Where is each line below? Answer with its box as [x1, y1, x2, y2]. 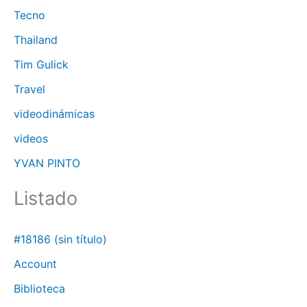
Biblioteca [14, 282, 65, 296]
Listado [14, 187, 77, 210]
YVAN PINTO [14, 156, 80, 171]
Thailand [14, 33, 58, 47]
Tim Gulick [14, 58, 69, 72]
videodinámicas [14, 107, 95, 121]
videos [14, 132, 48, 146]
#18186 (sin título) [14, 232, 107, 247]
